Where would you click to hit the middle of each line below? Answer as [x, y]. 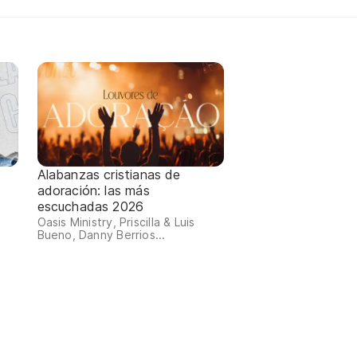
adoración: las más [93, 191]
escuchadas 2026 [90, 207]
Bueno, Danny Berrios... [101, 235]
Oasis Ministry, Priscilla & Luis [116, 222]
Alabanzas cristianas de [109, 175]
